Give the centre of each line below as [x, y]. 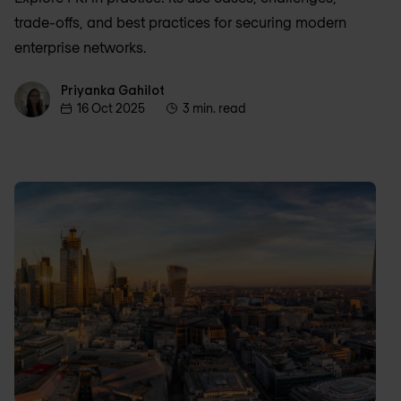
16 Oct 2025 [111, 108]
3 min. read [214, 108]
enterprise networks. [80, 47]
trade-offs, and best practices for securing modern [180, 22]
